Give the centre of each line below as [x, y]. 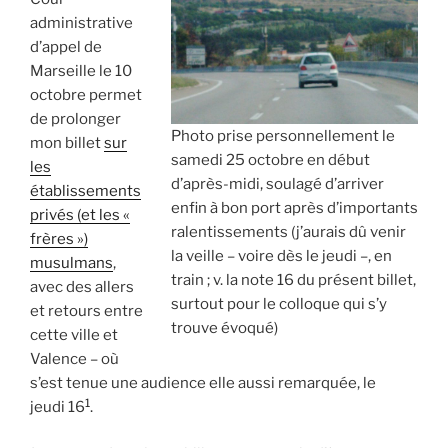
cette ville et [74, 335]
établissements [85, 191]
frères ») [59, 239]
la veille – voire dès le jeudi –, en [281, 256]
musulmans [71, 263]
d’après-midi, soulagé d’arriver [277, 184]
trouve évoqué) [224, 328]
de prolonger [75, 119]
